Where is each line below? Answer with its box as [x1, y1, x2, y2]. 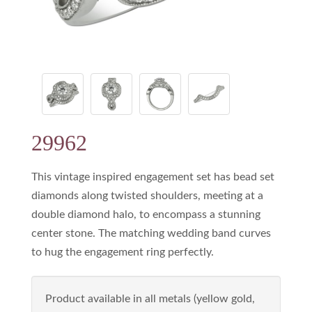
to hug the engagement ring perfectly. [31, 246, 214, 258]
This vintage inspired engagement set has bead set [31, 171, 274, 182]
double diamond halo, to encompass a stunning [31, 208, 260, 220]
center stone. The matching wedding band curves [31, 227, 271, 239]
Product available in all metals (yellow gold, [45, 292, 255, 304]
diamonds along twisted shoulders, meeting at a [31, 189, 263, 201]
